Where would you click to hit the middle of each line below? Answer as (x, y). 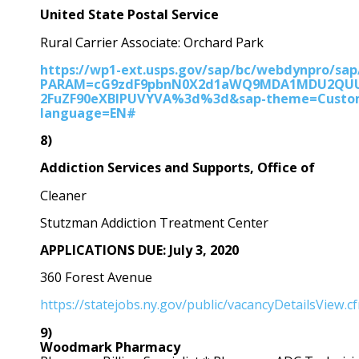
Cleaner (63, 195)
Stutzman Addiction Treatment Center (154, 222)
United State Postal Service (129, 15)
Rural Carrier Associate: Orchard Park (152, 42)
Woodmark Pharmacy (110, 347)
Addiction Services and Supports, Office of (177, 168)
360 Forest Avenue (96, 278)
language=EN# (88, 113)
